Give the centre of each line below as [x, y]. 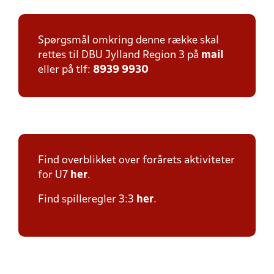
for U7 [54, 175]
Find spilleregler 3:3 [87, 200]
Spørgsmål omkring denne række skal [128, 41]
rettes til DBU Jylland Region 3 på [120, 55]
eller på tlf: [65, 70]
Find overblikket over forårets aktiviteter [136, 161]
